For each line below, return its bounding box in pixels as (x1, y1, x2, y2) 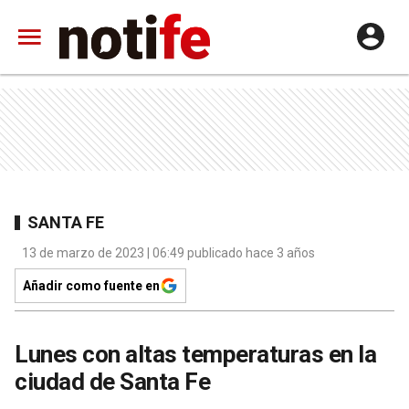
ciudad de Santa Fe (15, 368, 210, 395)
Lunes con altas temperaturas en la (15, 341, 376, 368)
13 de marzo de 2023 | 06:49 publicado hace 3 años (22, 246, 315, 260)
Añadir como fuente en (23, 278, 160, 293)
